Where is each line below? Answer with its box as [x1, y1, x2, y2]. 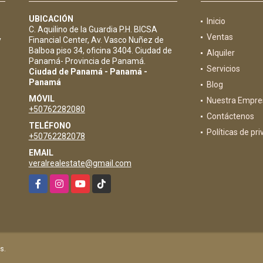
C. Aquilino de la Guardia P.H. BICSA [28, 24, 157, 34]
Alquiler [206, 48, 235, 58]
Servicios [206, 63, 240, 73]
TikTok [92, 175, 117, 185]
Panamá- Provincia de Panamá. [28, 56, 146, 66]
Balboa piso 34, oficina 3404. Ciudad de [28, 45, 172, 55]
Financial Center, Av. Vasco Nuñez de [28, 35, 164, 45]
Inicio [206, 16, 225, 26]
